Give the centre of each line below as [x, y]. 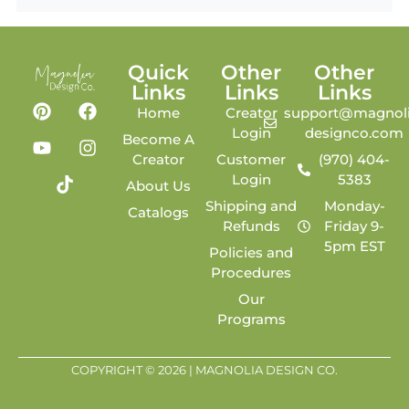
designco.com [355, 133]
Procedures [251, 273]
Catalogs [158, 213]
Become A [158, 140]
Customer [251, 160]
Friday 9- [355, 226]
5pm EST [354, 246]
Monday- [354, 206]
